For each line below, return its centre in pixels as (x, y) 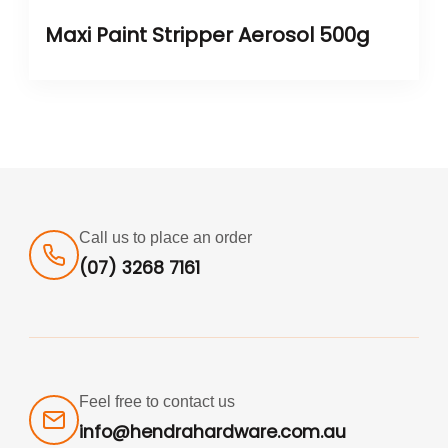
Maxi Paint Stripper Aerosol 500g (207, 34)
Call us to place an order (165, 237)
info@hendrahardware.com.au (212, 432)
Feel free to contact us (157, 402)
